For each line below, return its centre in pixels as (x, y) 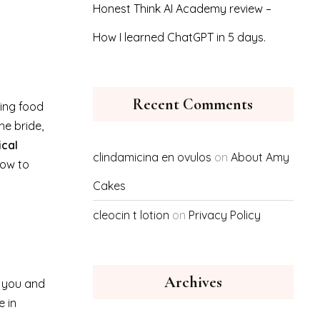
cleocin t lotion (131, 215)
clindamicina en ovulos (152, 157)
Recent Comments (193, 104)
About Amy (260, 157)
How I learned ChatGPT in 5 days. (179, 37)
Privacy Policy (224, 215)
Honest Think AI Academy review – (182, 9)
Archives (193, 282)
